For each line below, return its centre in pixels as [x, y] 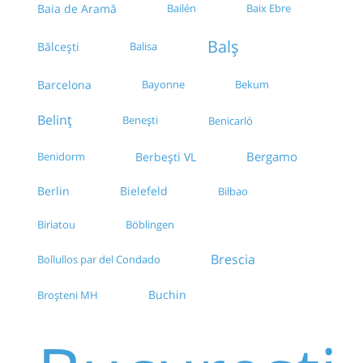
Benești [140, 120]
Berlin [53, 191]
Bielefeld [144, 191]
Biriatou [56, 225]
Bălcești [58, 47]
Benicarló [231, 120]
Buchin [167, 295]
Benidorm [61, 157]
